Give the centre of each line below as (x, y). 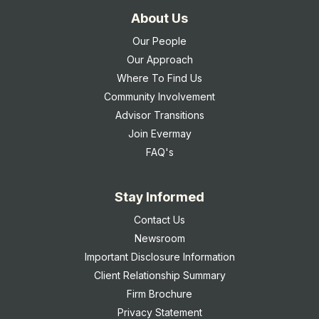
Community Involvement (159, 97)
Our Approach (159, 60)
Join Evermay (159, 134)
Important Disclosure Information (159, 257)
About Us (159, 19)
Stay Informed (159, 197)
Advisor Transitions (159, 115)
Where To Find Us (159, 78)
